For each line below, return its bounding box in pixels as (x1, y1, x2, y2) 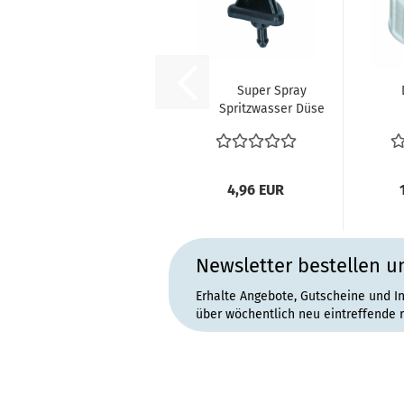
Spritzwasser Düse (219, 101, 325, 116)
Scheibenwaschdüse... (209, 137, 335, 152)
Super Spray (237, 83, 307, 98)
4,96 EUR (227, 181, 284, 198)
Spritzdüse (242, 119, 302, 134)
